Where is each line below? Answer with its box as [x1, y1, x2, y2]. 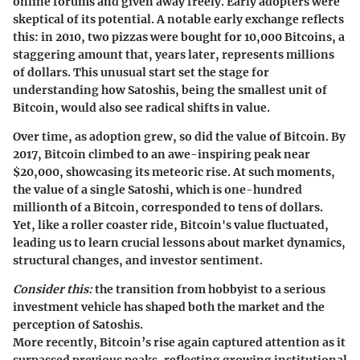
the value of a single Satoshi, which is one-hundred [13, 182, 302, 198]
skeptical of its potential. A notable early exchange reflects [13, 12, 344, 27]
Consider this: [13, 282, 92, 297]
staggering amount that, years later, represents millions [13, 47, 334, 63]
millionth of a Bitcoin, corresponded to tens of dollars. [13, 200, 323, 215]
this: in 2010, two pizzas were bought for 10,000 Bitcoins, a [13, 30, 345, 45]
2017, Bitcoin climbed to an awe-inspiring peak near [13, 147, 310, 162]
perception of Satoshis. [13, 317, 143, 333]
